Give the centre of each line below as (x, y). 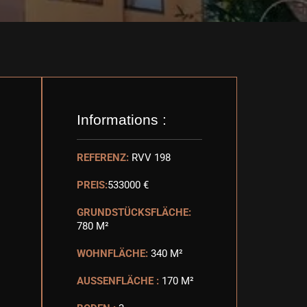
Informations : (122, 120)
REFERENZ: (103, 158)
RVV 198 (151, 158)
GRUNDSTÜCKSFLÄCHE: (134, 212)
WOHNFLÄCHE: (112, 254)
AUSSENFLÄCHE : (116, 281)
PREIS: (92, 185)
